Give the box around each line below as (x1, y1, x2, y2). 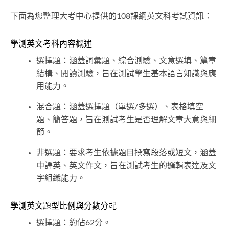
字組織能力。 (36, 174, 85, 183)
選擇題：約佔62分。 (36, 219, 111, 227)
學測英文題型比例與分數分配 (10, 202, 117, 211)
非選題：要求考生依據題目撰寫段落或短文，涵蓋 (36, 149, 216, 157)
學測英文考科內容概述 (10, 40, 92, 49)
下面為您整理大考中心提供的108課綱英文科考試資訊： (10, 12, 212, 21)
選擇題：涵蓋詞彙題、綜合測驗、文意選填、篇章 (36, 57, 216, 65)
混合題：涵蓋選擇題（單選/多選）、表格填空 (36, 103, 203, 111)
